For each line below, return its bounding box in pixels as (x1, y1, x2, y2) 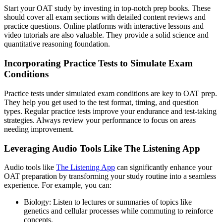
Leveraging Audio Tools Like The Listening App (4, 143, 200, 154)
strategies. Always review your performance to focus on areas (4, 115, 196, 124)
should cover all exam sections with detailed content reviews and (4, 13, 206, 22)
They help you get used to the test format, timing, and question (4, 98, 199, 107)
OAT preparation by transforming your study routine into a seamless (4, 172, 216, 181)
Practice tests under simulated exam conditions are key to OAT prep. (4, 89, 217, 98)
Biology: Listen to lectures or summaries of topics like (24, 198, 192, 207)
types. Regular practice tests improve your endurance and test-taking (4, 107, 217, 115)
